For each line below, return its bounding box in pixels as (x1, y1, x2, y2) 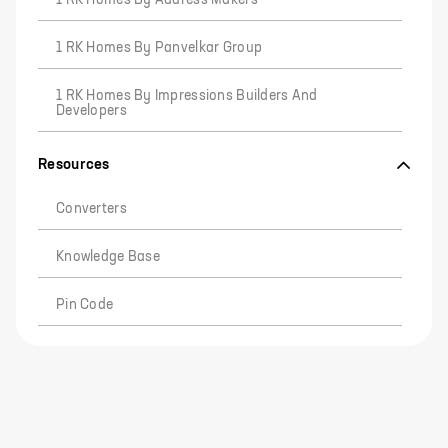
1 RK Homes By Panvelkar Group (56, 41, 263, 55)
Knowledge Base (56, 250, 160, 264)
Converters (56, 202, 127, 216)
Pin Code (56, 298, 114, 312)
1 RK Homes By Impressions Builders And (56, 89, 318, 103)
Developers (56, 104, 127, 118)
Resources (38, 157, 110, 172)
